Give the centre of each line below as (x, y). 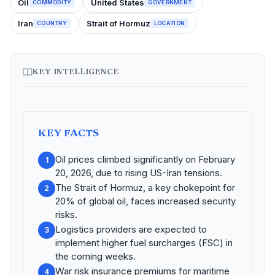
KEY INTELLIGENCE (76, 72)
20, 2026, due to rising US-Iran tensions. (139, 173)
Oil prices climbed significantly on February (145, 159)
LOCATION (169, 23)
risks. (66, 215)
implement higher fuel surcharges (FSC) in (144, 243)
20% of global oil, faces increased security (145, 201)
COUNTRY (52, 23)
